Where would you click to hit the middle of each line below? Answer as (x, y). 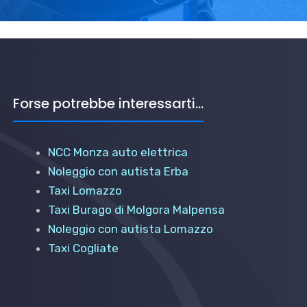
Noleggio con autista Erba (119, 171)
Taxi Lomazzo (85, 191)
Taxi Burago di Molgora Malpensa (137, 210)
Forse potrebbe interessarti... (109, 103)
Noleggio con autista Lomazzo (131, 229)
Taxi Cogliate (84, 248)
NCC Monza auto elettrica (118, 152)
